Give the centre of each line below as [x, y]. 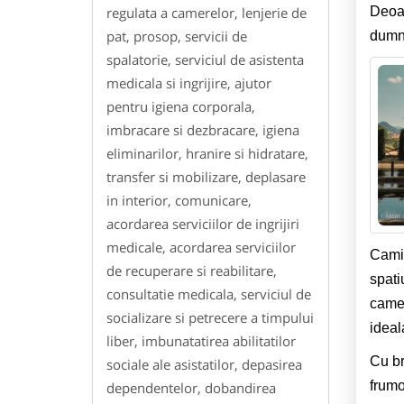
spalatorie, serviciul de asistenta [205, 60]
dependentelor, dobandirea [191, 388]
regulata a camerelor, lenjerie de [207, 13]
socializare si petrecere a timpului [210, 318]
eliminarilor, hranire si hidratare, [207, 154]
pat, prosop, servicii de [177, 37]
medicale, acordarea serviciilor [201, 248]
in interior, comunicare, [179, 201]
